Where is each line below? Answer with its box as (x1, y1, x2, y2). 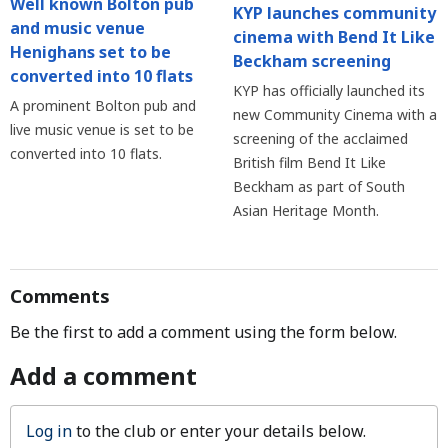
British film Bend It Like (232, 153, 386, 173)
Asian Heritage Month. (232, 201, 379, 221)
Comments (10, 283, 110, 309)
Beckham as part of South (232, 177, 405, 197)
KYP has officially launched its (232, 81, 425, 101)
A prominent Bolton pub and (10, 95, 196, 115)
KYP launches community (232, 2, 436, 25)
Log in (26, 420, 72, 443)
